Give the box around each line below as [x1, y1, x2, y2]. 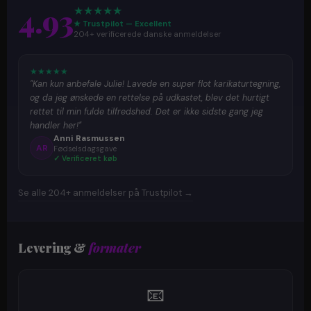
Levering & [18, 239, 90, 256]
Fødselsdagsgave [53, 143, 117, 153]
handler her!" [30, 119, 81, 131]
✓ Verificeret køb [53, 153, 117, 163]
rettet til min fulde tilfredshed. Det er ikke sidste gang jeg [30, 106, 263, 117]
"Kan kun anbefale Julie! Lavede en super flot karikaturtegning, [30, 78, 280, 90]
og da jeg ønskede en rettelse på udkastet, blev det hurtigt [30, 92, 269, 103]
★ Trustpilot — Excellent [74, 18, 171, 28]
